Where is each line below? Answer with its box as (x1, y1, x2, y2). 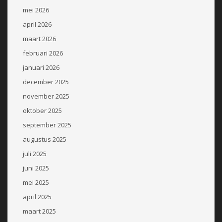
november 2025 (23, 91, 69, 101)
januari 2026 (23, 62, 59, 72)
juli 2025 (23, 149, 47, 158)
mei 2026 (23, 5, 49, 14)
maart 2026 (23, 34, 56, 43)
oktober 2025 (23, 106, 62, 115)
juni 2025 (23, 163, 49, 172)
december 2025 (23, 77, 69, 86)
